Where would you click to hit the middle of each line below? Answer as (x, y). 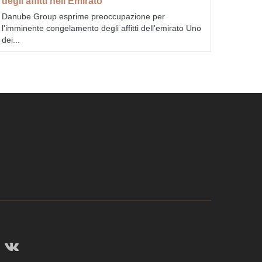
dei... (11, 39)
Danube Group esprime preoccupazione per (83, 16)
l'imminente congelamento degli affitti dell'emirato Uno (101, 28)
